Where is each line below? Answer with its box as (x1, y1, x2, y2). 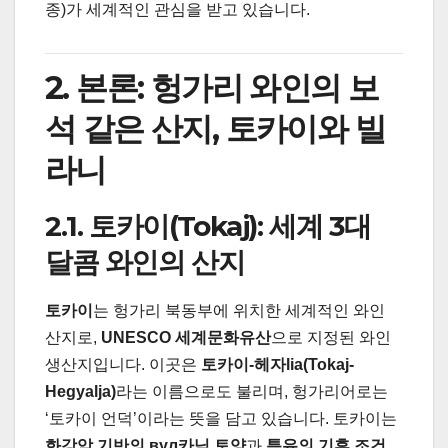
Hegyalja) (45, 383, 116, 401)
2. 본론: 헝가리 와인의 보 (45, 67, 379, 107)
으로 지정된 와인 (271, 329, 391, 347)
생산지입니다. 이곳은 (45, 356, 201, 374)
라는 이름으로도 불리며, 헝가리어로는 (116, 383, 388, 401)
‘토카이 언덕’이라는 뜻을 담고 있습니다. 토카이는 (45, 410, 397, 428)
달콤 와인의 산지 (45, 244, 245, 279)
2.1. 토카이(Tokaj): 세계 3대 (45, 208, 371, 243)
